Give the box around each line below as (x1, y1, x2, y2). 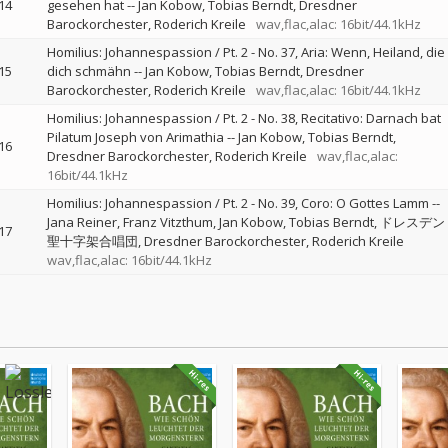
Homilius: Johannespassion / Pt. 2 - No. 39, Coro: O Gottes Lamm (46, 194, 429, 212)
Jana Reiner (46, 213, 117, 231)
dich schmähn (46, 62, 131, 80)
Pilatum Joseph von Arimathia (46, 128, 224, 146)
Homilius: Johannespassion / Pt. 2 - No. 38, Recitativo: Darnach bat (46, 109, 441, 127)
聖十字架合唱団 (46, 232, 138, 250)
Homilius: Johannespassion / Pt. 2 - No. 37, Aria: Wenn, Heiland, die (46, 43, 445, 61)
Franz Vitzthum (122, 213, 213, 231)
